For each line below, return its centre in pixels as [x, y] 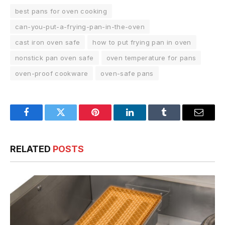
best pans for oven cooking [61, 11]
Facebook [43, 120]
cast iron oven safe [48, 42]
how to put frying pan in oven [142, 42]
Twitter [73, 120]
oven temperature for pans [151, 58]
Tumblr [177, 120]
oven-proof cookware [52, 73]
